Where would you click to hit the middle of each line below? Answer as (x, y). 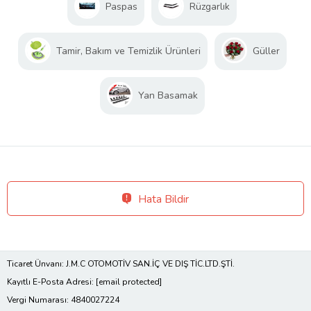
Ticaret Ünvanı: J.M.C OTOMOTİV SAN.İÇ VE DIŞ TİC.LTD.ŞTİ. (121, 263)
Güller (266, 51)
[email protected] (129, 281)
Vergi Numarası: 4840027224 (63, 300)
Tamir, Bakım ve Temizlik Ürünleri (128, 51)
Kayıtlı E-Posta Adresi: (51, 281)
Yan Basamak (168, 95)
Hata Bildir (163, 199)
